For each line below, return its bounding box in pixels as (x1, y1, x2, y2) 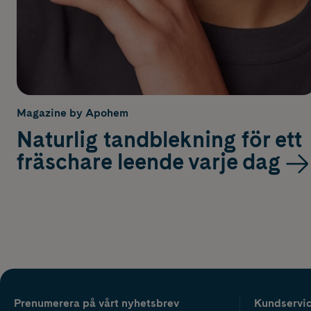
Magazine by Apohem (17, 106, 128, 119)
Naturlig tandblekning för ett (17, 125, 302, 153)
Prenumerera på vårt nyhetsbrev (14, 296, 179, 310)
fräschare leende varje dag (17, 147, 280, 175)
